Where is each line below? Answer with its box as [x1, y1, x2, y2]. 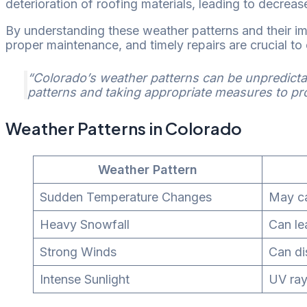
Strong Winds [40, 244, 116, 259]
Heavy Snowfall [40, 217, 130, 232]
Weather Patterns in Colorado [5, 117, 242, 138]
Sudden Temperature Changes [40, 189, 212, 204]
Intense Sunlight [40, 271, 130, 286]
